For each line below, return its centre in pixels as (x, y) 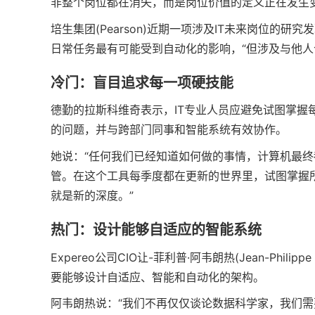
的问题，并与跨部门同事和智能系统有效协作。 (169, 130)
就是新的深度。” (92, 195)
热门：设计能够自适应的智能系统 (156, 230)
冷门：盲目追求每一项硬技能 (142, 83)
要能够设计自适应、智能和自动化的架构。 (157, 277)
